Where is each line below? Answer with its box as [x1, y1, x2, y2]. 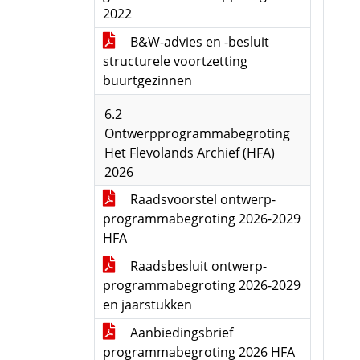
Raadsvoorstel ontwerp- [127, 190, 276, 208]
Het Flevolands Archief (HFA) [104, 144, 275, 162]
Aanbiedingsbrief [127, 324, 233, 342]
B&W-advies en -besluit [127, 33, 269, 51]
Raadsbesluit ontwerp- [127, 257, 267, 275]
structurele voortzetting [103, 52, 247, 70]
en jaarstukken [103, 296, 192, 313]
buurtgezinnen [103, 72, 192, 89]
